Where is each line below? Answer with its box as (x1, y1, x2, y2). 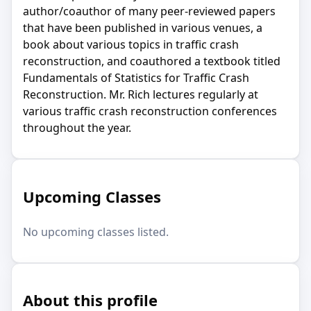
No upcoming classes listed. (23, 224, 169, 239)
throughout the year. (23, 120, 131, 136)
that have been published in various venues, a (23, 20, 262, 36)
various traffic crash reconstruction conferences (23, 103, 277, 119)
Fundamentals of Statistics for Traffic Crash (23, 70, 249, 86)
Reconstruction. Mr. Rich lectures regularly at (23, 87, 258, 103)
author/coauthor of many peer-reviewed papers (23, 3, 276, 19)
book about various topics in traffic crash (23, 37, 239, 53)
